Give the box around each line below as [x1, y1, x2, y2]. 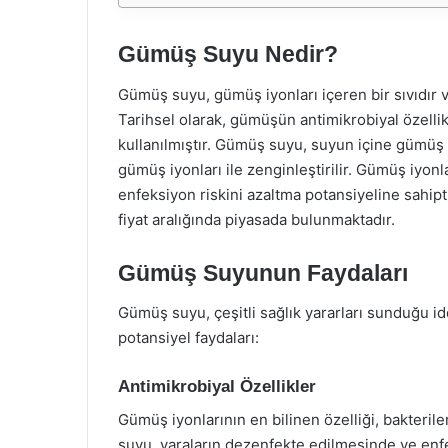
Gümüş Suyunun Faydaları [118, 259, 408, 286]
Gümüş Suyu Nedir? [118, 41, 338, 67]
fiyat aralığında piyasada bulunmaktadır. [118, 209, 395, 229]
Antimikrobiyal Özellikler [118, 377, 316, 396]
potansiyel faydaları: [118, 328, 259, 347]
